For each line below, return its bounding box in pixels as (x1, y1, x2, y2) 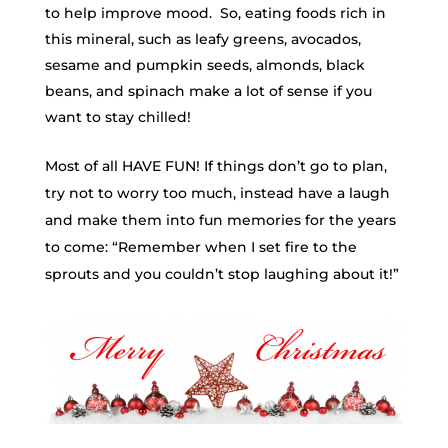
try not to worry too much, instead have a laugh (44, 184, 390, 202)
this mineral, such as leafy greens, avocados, (44, 30, 361, 48)
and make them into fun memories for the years (44, 211, 396, 229)
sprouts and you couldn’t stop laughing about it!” (44, 265, 399, 283)
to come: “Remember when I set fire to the (44, 238, 357, 256)
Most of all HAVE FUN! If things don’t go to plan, (44, 157, 387, 175)
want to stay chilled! (44, 108, 191, 126)
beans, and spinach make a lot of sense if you (44, 82, 372, 100)
